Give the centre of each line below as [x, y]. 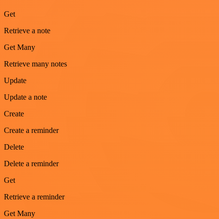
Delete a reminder [31, 164]
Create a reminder [31, 131]
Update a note [25, 97]
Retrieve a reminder [34, 197]
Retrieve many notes [35, 64]
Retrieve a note [27, 31]
